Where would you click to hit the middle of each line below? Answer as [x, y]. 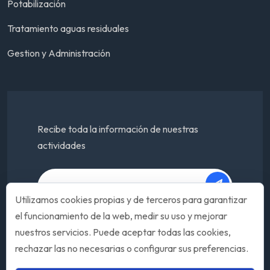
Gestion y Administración [59, 53]
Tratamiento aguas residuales [68, 28]
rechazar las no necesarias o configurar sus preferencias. [132, 248]
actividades [61, 145]
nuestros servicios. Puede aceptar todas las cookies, [123, 232]
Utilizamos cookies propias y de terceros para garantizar [131, 199]
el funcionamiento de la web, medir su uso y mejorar [121, 216]
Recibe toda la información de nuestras [118, 129]
